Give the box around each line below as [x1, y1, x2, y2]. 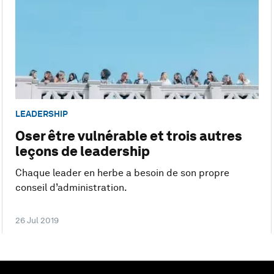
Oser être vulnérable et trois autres [15, 128, 242, 144]
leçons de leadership [15, 143, 150, 160]
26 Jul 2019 [15, 215, 59, 226]
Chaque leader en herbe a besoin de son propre [15, 167, 229, 179]
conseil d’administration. [15, 182, 127, 194]
